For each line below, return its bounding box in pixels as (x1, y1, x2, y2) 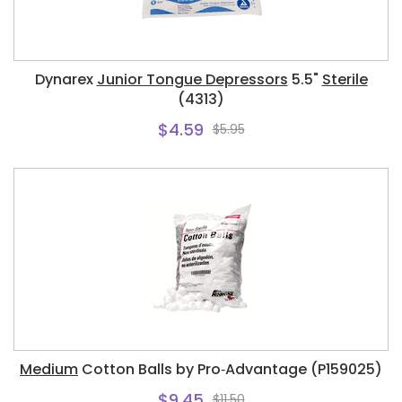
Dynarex (34, 69, 97, 90)
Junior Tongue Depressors (96, 69, 288, 90)
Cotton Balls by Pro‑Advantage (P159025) (78, 359, 382, 380)
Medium (20, 359, 78, 380)
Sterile (321, 69, 368, 90)
